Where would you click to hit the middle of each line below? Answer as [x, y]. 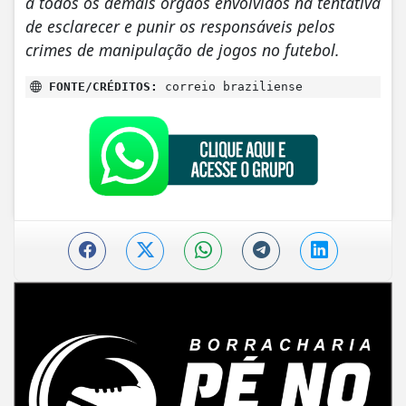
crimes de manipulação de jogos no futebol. [183, 49]
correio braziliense [230, 86]
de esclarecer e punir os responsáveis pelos [180, 26]
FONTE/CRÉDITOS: [100, 86]
